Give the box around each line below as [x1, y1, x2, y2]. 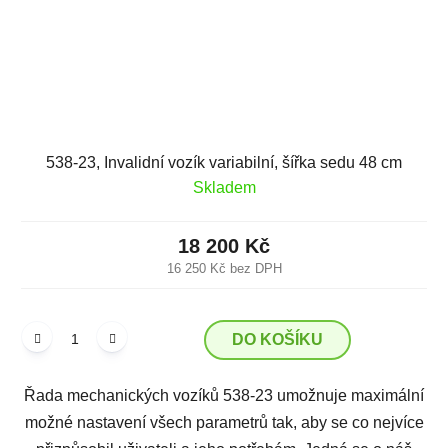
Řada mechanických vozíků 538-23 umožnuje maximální [24, 386, 424, 404]
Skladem [192, 178, 256, 196]
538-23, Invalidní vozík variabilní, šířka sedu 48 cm [46, 153, 402, 171]
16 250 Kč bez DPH [166, 260, 282, 276]
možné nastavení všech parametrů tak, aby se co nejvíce [24, 413, 424, 431]
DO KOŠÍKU [232, 330, 323, 348]
